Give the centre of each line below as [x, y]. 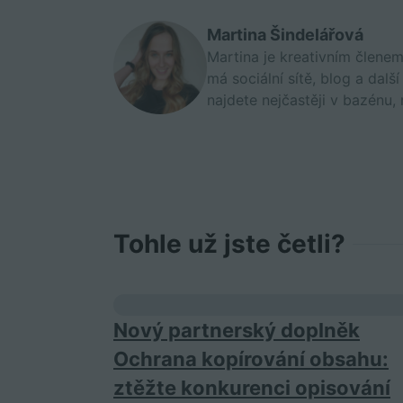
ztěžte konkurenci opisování [252, 388]
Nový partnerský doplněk [237, 330]
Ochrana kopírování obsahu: [251, 359]
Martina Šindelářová [286, 35]
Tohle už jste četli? [229, 244]
